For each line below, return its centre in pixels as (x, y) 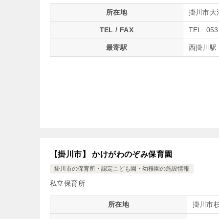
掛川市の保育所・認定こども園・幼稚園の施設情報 (122, 169)
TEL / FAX (117, 30)
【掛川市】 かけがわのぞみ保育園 (111, 154)
